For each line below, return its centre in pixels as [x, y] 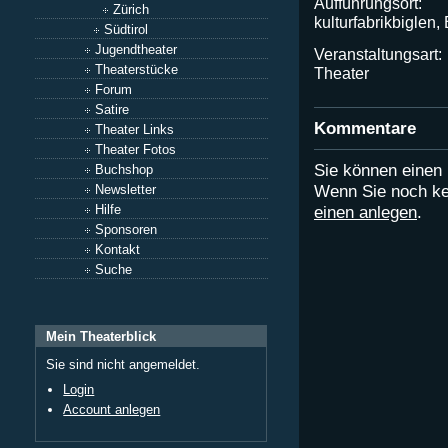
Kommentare [365, 128]
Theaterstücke [136, 69]
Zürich [131, 9]
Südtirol [126, 29]
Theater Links [134, 129]
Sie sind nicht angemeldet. [123, 364]
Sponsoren [126, 229]
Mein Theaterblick [101, 336]
